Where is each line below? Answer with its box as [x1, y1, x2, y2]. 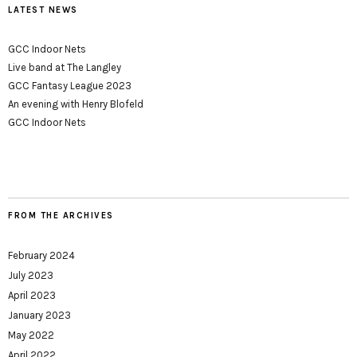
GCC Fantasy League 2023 [8, 80, 131, 92]
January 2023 [8, 309, 71, 322]
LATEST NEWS [8, 5, 78, 16]
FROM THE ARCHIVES [8, 210, 114, 222]
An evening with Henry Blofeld [8, 98, 143, 111]
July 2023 [8, 269, 53, 282]
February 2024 [8, 249, 75, 262]
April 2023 [8, 289, 56, 302]
